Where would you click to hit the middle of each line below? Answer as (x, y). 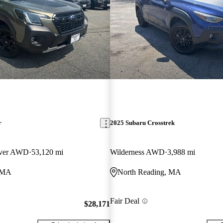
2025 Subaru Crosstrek (142, 123)
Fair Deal (124, 201)
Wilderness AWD (137, 152)
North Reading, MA (149, 172)
